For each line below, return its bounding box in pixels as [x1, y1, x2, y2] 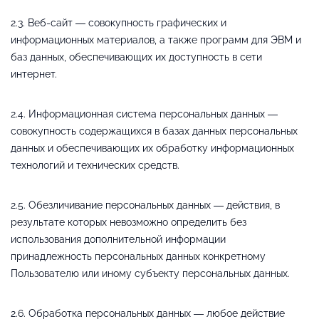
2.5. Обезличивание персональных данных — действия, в [11, 199, 280, 211]
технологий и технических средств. [11, 159, 179, 171]
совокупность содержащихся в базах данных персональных [11, 125, 298, 137]
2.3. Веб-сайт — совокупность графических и [11, 16, 226, 28]
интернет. [11, 68, 57, 80]
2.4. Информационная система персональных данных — [11, 108, 278, 120]
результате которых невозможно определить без [11, 216, 246, 228]
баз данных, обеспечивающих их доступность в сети [11, 51, 262, 63]
